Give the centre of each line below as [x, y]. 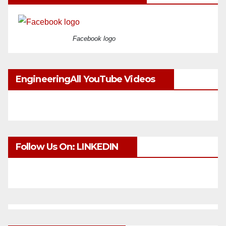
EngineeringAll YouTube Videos [85, 79]
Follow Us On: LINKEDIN [67, 147]
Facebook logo [94, 39]
